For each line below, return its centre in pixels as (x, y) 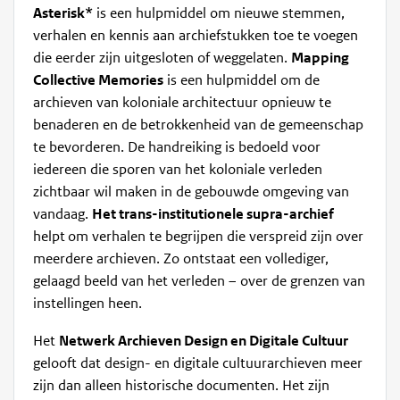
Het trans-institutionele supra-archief (213, 215)
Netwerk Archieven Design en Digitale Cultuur (204, 342)
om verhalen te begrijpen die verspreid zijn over (216, 237)
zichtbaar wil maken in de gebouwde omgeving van (192, 192)
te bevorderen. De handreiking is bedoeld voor (177, 148)
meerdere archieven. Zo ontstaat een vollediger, (181, 259)
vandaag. (63, 215)
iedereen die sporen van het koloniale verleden (178, 170)
